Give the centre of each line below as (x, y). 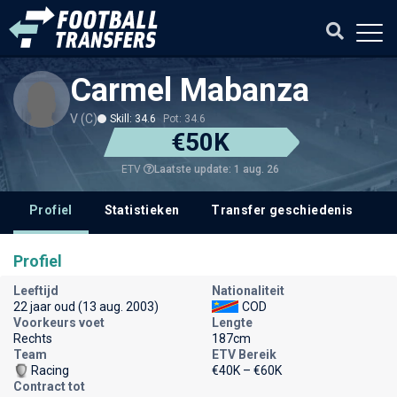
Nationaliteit (248, 291)
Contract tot (49, 386)
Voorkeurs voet (59, 323)
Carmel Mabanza (190, 90)
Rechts (33, 339)
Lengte (232, 323)
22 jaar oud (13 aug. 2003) (86, 307)
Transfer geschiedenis (282, 210)
